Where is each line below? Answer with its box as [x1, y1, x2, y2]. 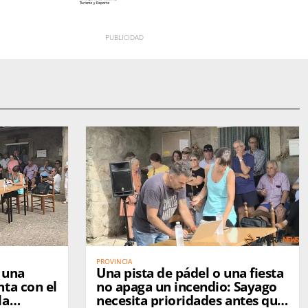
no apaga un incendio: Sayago [96, 278, 277, 296]
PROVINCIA [96, 256, 132, 267]
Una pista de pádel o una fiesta [96, 264, 284, 283]
